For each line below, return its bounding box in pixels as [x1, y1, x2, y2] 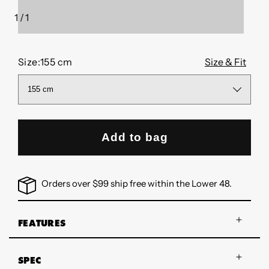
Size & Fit [205, 55, 246, 68]
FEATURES [18, 217, 65, 230]
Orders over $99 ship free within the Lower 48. [41, 177, 232, 189]
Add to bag [101, 130, 168, 144]
